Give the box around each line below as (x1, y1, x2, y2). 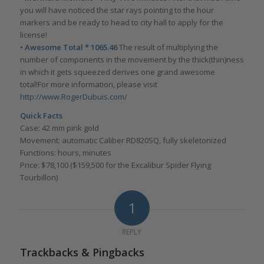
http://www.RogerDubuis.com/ (19, 91, 127, 102)
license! (19, 29, 47, 40)
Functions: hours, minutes (19, 147, 111, 159)
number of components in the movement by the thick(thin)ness (19, 54, 244, 65)
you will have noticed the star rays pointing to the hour (19, 4, 214, 15)
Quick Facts (19, 110, 62, 121)
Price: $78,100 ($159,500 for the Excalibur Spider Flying (19, 160, 211, 171)
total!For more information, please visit (19, 78, 157, 90)
